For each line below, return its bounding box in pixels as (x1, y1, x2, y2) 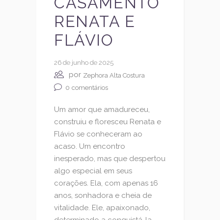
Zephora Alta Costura (83, 71, 145, 79)
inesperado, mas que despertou (54, 154, 165, 163)
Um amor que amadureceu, (54, 105, 150, 114)
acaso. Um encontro (54, 141, 125, 151)
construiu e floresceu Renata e (54, 117, 161, 126)
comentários (72, 83, 108, 91)
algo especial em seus (54, 166, 132, 175)
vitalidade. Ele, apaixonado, (54, 203, 150, 212)
